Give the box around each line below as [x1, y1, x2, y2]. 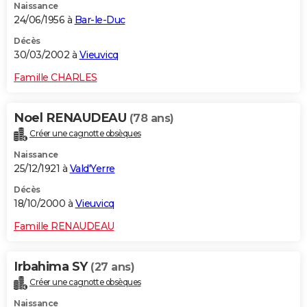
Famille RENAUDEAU [14, 219, 114, 232]
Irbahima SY [14, 258, 90, 274]
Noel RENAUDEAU [14, 110, 130, 125]
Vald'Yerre [69, 162, 115, 175]
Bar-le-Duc [74, 13, 125, 26]
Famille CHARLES [14, 71, 97, 84]
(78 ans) [129, 111, 174, 125]
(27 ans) [90, 260, 134, 273]
